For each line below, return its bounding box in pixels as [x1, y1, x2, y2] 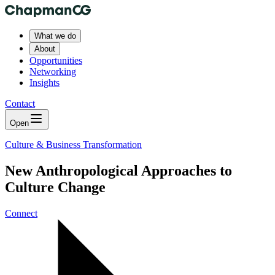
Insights [29, 77, 60, 88]
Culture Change [5, 179, 106, 195]
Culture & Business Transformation [5, 139, 142, 150]
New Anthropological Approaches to [5, 162, 232, 179]
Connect [5, 207, 37, 219]
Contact [5, 98, 35, 109]
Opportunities [29, 55, 82, 66]
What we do [34, 31, 76, 41]
